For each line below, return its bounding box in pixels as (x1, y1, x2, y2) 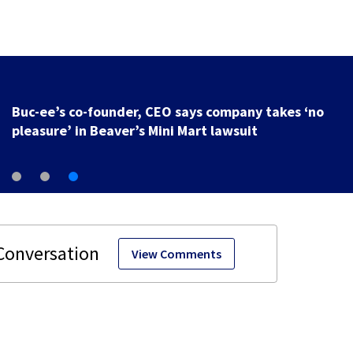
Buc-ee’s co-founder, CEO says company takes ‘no (11, 102, 324, 121)
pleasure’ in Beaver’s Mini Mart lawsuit (11, 121, 258, 140)
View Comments (132, 246, 221, 262)
